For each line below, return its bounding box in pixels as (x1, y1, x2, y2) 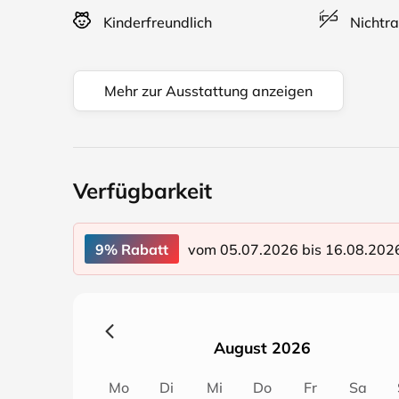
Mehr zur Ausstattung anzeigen (104, 82, 313, 100)
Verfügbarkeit (73, 177, 212, 204)
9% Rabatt (95, 240, 168, 258)
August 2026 (214, 338, 311, 357)
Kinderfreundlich (100, 13, 212, 31)
